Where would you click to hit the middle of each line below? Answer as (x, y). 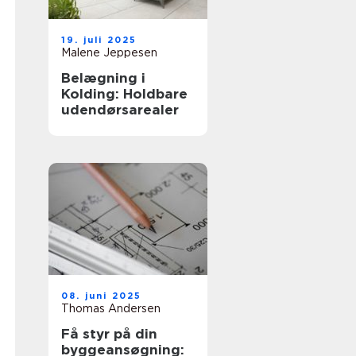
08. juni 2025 (102, 296)
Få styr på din (109, 334)
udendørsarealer (120, 110)
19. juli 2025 (99, 40)
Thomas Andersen (111, 308)
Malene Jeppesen (109, 52)
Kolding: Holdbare (124, 94)
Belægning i (103, 78)
